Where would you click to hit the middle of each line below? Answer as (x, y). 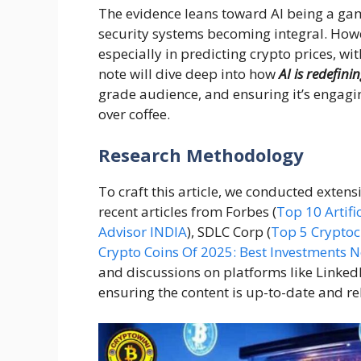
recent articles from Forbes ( (187, 212)
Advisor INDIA (143, 232)
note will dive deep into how (189, 73)
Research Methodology (201, 155)
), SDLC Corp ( (229, 232)
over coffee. (134, 114)
